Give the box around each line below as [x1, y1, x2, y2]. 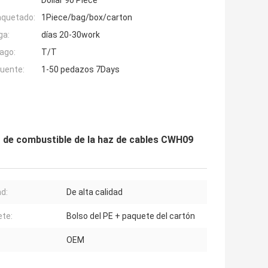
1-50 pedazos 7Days [41, 65, 120, 75]
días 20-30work [41, 30, 100, 40]
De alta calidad [66, 187, 123, 197]
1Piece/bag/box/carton [41, 13, 132, 23]
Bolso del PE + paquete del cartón [66, 211, 195, 221]
